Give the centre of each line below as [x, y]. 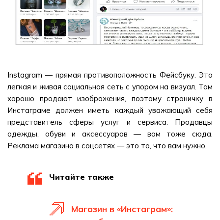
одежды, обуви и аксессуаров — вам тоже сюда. [110, 134]
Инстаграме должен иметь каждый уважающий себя [110, 110]
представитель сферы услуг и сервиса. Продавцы [110, 122]
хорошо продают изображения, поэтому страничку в [110, 98]
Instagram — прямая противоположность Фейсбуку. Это [110, 75]
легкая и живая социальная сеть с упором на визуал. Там [110, 87]
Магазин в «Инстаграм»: [122, 209]
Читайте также [82, 177]
